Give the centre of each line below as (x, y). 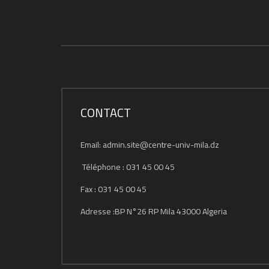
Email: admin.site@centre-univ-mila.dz (150, 144)
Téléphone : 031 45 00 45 (128, 167)
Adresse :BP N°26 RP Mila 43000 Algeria (154, 211)
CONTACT (106, 112)
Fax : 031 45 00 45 (113, 189)
